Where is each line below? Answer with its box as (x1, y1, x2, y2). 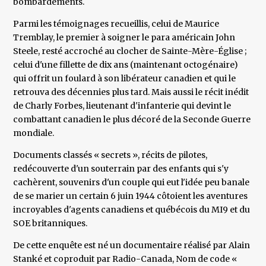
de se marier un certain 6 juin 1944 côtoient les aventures (13, 191, 248, 202)
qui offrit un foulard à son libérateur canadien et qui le (13, 73, 236, 84)
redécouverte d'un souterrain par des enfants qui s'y (13, 163, 229, 175)
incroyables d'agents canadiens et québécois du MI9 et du (13, 204, 251, 216)
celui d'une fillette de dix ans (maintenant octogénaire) (13, 59, 239, 71)
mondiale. (13, 128, 55, 139)
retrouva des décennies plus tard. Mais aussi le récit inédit (13, 87, 249, 98)
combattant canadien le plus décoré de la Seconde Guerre (13, 114, 251, 125)
